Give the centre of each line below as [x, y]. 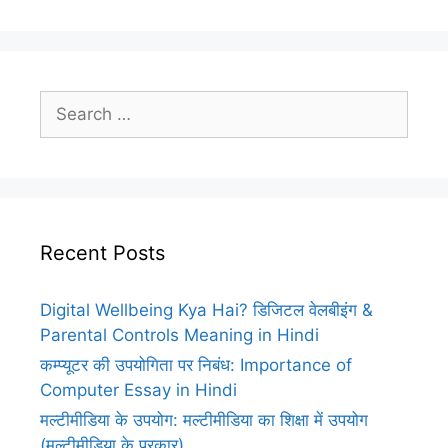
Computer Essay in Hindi [138, 390]
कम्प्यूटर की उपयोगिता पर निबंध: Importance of [196, 365]
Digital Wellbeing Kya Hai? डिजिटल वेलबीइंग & [206, 310]
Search [67, 102]
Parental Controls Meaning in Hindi [179, 335]
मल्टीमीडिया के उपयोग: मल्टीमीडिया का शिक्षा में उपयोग [204, 420]
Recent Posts [102, 253]
